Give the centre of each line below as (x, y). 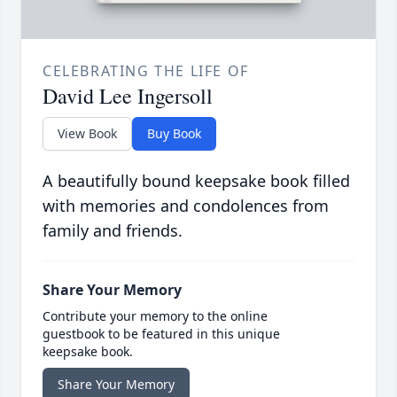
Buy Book (174, 133)
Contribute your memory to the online (155, 315)
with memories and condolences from (186, 205)
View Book (87, 133)
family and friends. (113, 230)
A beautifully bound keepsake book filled (196, 180)
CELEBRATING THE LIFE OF (146, 70)
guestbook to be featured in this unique (161, 333)
